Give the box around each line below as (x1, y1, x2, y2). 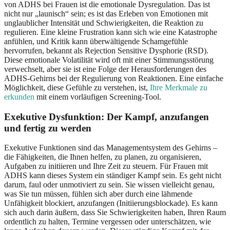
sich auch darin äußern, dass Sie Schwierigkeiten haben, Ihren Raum (4, 208, 226, 217)
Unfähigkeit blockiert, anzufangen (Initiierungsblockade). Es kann (4, 199, 218, 208)
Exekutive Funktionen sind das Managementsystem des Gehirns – (4, 143, 217, 152)
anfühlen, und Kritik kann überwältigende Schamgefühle (4, 36, 188, 46)
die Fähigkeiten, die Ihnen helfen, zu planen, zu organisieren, (4, 152, 201, 162)
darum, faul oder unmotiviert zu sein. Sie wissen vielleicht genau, (4, 180, 215, 189)
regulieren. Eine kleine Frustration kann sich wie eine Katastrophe (4, 27, 217, 36)
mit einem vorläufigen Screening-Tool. (34, 92, 161, 101)
